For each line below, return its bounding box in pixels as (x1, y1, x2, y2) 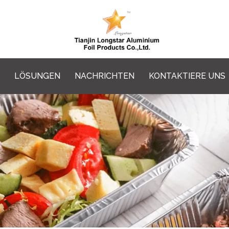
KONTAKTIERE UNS (149, 71, 225, 81)
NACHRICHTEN (75, 71, 134, 81)
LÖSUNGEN (14, 71, 60, 81)
